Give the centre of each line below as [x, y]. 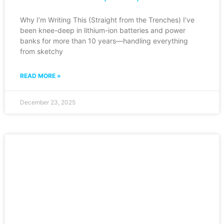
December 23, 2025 [48, 102]
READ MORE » [40, 75]
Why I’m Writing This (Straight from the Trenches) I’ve [107, 19]
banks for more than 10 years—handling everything [104, 40]
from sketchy [41, 51]
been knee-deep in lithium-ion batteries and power [103, 30]
